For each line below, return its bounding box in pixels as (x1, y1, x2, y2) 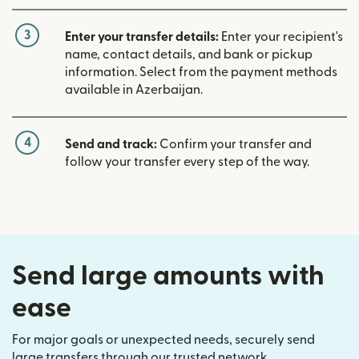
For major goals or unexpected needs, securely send (12, 333, 315, 346)
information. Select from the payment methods (65, 65, 337, 79)
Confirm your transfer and (157, 137, 312, 151)
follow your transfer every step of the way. (65, 155, 309, 168)
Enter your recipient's (219, 30, 343, 43)
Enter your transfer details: (65, 30, 219, 43)
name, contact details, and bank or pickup (65, 47, 313, 61)
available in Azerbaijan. (65, 83, 203, 96)
